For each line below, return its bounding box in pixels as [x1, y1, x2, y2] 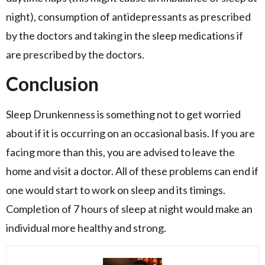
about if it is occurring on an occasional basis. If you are [6, 126, 255, 140]
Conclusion [6, 72, 99, 95]
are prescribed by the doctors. [6, 48, 144, 62]
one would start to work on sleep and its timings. [6, 183, 225, 196]
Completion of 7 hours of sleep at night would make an [6, 202, 253, 215]
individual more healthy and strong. [6, 221, 166, 234]
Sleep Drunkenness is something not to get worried [6, 107, 241, 121]
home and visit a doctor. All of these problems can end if [6, 164, 258, 177]
